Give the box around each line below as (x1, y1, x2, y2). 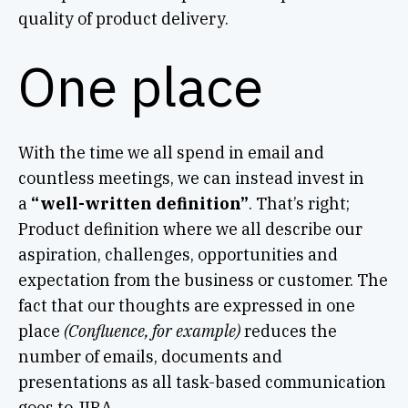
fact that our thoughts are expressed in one (17, 294, 355, 316)
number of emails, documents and (17, 345, 282, 367)
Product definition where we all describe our (17, 218, 362, 240)
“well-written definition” (30, 192, 249, 214)
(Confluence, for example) (63, 320, 240, 342)
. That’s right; (248, 192, 350, 214)
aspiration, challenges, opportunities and (17, 243, 338, 265)
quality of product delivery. (17, 7, 229, 29)
